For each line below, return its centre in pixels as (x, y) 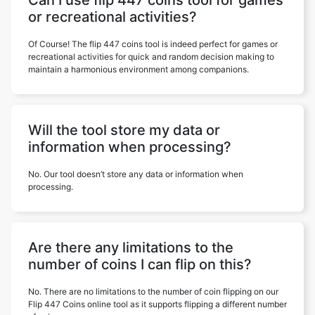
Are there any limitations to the (131, 247)
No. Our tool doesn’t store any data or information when (136, 174)
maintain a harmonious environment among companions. (139, 69)
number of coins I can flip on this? (140, 264)
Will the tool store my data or (124, 130)
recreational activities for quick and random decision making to (151, 57)
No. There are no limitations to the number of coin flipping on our (153, 291)
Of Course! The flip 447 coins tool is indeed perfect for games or (153, 44)
